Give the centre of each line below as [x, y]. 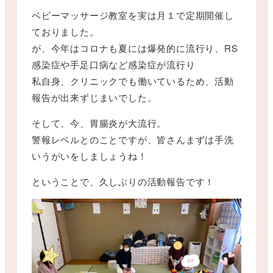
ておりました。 [66, 32]
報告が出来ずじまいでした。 [94, 97]
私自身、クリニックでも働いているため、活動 [133, 81]
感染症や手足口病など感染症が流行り [114, 65]
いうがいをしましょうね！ [90, 156]
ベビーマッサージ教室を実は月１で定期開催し [133, 15]
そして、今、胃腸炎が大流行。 [99, 123]
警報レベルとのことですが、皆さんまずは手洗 [133, 140]
